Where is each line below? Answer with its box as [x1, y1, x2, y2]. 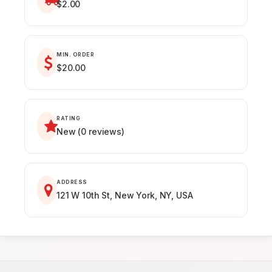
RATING [56, 115, 80, 121]
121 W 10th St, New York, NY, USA [56, 190, 193, 200]
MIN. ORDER [56, 52, 94, 58]
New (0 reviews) [56, 126, 124, 137]
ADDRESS [56, 179, 87, 185]
